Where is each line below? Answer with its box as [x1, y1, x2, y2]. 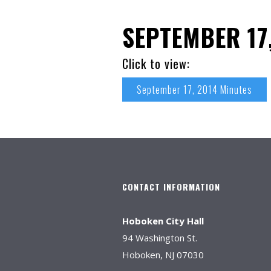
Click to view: [122, 54, 190, 73]
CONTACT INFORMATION [122, 180, 220, 193]
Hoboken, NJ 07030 [122, 249, 204, 261]
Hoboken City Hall [122, 215, 204, 227]
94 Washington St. [122, 232, 197, 244]
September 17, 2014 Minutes [137, 82, 252, 97]
